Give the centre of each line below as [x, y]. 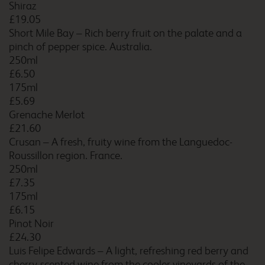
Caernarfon [130, 36]
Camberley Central [146, 226]
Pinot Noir [31, 224]
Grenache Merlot [47, 115]
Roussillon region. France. [66, 156]
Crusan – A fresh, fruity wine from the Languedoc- [121, 142]
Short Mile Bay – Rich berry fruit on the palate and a [125, 33]
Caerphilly [127, 99]
